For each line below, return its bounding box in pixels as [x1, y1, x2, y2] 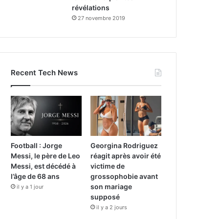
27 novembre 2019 [78, 14, 126, 22]
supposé [90, 192, 120, 201]
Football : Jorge [11, 141, 63, 150]
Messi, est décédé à [11, 161, 76, 170]
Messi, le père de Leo [11, 151, 81, 160]
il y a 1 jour [17, 183, 44, 190]
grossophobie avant [90, 172, 158, 180]
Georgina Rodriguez [90, 141, 158, 150]
